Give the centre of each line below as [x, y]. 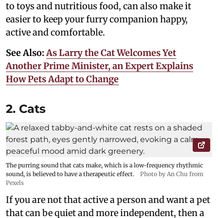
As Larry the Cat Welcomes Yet [111, 53]
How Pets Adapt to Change [62, 79]
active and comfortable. [55, 33]
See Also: [26, 53]
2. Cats [26, 109]
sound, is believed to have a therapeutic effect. [70, 174]
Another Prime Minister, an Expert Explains [100, 66]
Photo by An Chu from [172, 174]
